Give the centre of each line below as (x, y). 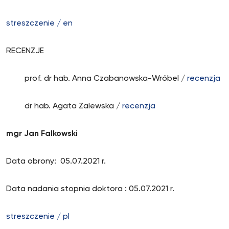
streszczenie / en (39, 24)
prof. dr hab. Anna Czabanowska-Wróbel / (97, 79)
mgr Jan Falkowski (42, 134)
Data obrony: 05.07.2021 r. (57, 162)
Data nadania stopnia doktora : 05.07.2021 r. (91, 189)
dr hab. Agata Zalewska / (64, 106)
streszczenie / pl (39, 217)
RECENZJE (25, 51)
